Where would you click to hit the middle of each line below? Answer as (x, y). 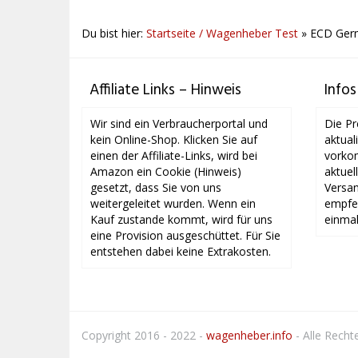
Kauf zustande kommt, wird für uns (181, 219)
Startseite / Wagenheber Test (222, 33)
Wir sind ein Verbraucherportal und (179, 123)
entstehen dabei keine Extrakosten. (181, 251)
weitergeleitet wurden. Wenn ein (173, 203)
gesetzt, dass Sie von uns (156, 187)
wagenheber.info (249, 335)
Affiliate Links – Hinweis (165, 90)
